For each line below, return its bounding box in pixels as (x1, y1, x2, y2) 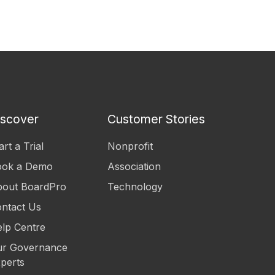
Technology (107, 180, 163, 193)
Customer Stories (107, 111, 206, 126)
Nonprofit (107, 140, 153, 153)
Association (107, 160, 161, 173)
